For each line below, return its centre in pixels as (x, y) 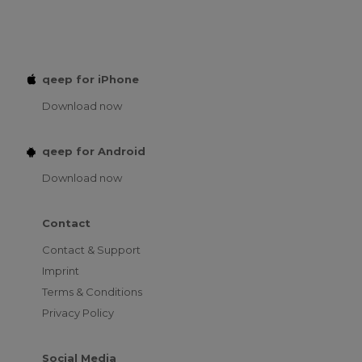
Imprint (61, 270)
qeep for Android (94, 151)
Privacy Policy (78, 312)
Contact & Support (91, 249)
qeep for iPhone (90, 79)
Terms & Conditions (92, 291)
